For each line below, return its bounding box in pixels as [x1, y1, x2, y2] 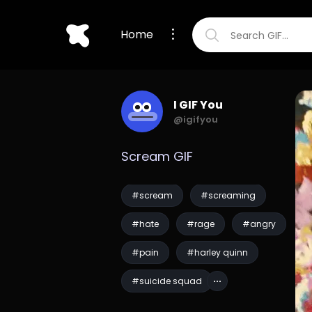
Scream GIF [121, 148, 193, 165]
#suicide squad [132, 275, 202, 287]
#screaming [201, 189, 256, 201]
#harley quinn [187, 247, 248, 258]
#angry [242, 218, 276, 230]
